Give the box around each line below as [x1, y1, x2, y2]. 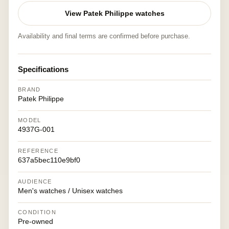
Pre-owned [18, 217, 53, 225]
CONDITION [18, 209, 56, 215]
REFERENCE [18, 148, 58, 154]
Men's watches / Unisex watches [18, 187, 123, 195]
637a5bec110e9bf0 [18, 156, 80, 164]
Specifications [18, 65, 68, 74]
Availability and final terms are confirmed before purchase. [18, 32, 190, 40]
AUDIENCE [18, 178, 52, 185]
